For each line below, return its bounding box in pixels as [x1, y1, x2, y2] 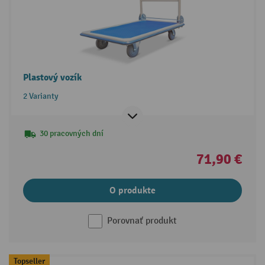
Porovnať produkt [107, 215, 177, 227]
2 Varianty [22, 91, 59, 101]
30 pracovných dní [39, 128, 104, 138]
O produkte [109, 184, 156, 196]
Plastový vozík [22, 71, 82, 83]
